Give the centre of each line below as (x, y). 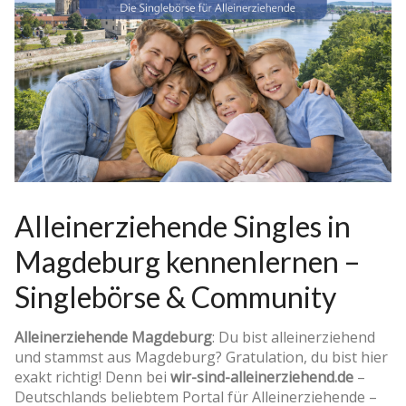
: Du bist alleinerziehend (294, 338)
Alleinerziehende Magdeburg (113, 338)
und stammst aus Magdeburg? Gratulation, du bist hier (201, 358)
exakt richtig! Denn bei (92, 377)
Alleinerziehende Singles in (183, 227)
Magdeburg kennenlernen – (188, 262)
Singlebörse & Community (175, 297)
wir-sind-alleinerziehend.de (262, 377)
